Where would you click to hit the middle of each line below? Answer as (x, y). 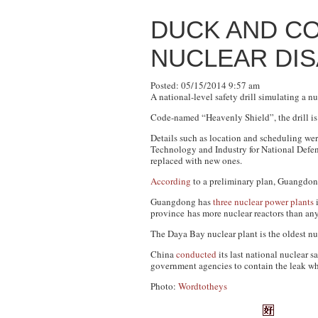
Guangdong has (182, 202)
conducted (196, 254)
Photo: (164, 286)
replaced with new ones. (196, 160)
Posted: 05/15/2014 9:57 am (205, 85)
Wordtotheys (203, 286)
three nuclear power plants (263, 202)
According (171, 181)
